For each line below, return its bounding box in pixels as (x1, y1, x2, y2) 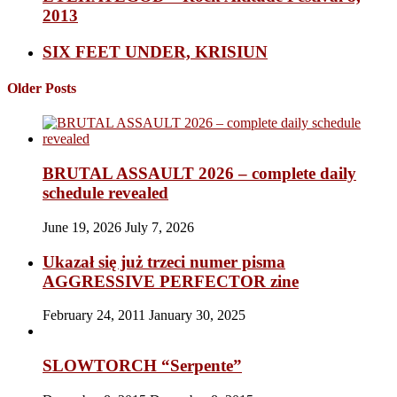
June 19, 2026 (43, 219, 125, 235)
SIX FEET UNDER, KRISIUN (43, 42, 268, 61)
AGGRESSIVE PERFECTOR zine (43, 271, 299, 291)
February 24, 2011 (43, 307, 149, 323)
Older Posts (7, 81, 76, 97)
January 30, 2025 (149, 307, 245, 323)
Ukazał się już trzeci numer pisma (43, 252, 285, 271)
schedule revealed (43, 183, 168, 203)
